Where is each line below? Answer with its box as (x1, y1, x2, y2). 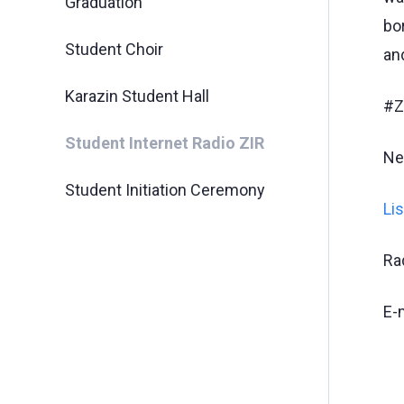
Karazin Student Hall (65, 87, 209, 106)
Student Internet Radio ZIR (65, 133, 264, 152)
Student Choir (65, 40, 163, 59)
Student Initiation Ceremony (65, 180, 265, 199)
